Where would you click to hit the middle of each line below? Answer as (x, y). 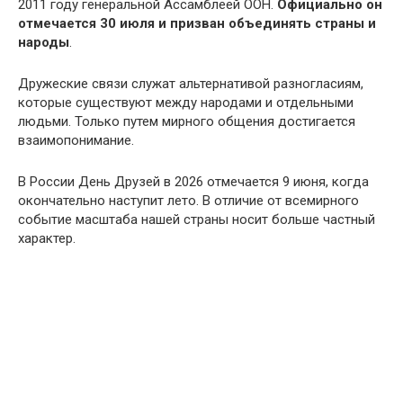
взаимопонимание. (76, 140)
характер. (47, 238)
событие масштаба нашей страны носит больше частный (197, 219)
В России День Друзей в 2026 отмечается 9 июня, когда (193, 182)
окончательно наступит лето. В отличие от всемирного (188, 201)
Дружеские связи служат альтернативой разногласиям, (191, 84)
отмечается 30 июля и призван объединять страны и (197, 23)
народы (44, 42)
